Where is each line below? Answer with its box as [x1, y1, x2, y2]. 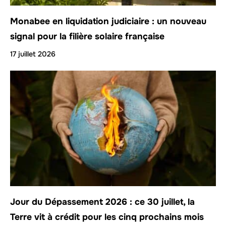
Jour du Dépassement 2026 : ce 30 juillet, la [10, 196, 195, 208]
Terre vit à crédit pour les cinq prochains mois [10, 211, 204, 223]
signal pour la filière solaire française [10, 30, 164, 42]
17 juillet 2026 [10, 49, 55, 59]
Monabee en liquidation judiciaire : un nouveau [10, 15, 206, 27]
